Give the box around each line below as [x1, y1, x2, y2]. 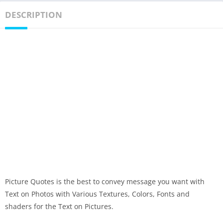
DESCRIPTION [5, 9, 62, 20]
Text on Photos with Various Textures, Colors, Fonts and [5, 189, 190, 199]
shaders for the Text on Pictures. [5, 202, 113, 211]
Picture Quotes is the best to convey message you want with [5, 177, 205, 186]
